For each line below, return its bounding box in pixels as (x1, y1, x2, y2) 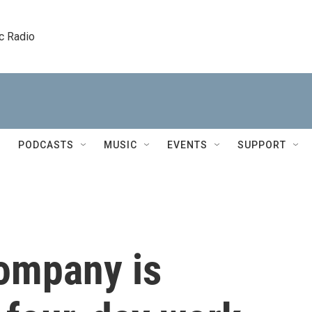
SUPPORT (237, 139, 286, 150)
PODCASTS (18, 139, 74, 150)
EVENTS (167, 139, 208, 150)
